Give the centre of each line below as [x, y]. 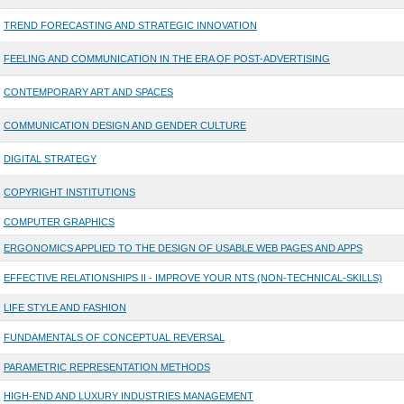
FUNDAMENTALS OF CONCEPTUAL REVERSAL [114, 338]
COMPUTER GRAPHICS [59, 222]
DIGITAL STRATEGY [50, 159]
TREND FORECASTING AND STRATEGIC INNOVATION [130, 26]
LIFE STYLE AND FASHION [64, 308]
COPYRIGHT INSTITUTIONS [69, 193]
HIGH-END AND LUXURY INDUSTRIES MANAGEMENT [128, 396]
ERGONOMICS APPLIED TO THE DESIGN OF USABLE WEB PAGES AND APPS [183, 248]
